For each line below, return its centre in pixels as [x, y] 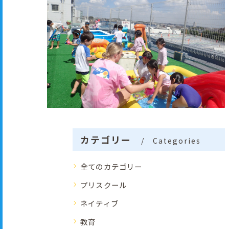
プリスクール [104, 185]
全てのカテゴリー [111, 166]
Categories [177, 140]
